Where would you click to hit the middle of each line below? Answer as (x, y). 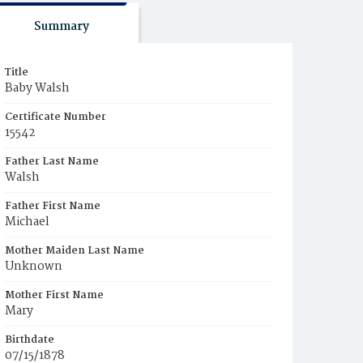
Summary (61, 27)
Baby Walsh (37, 88)
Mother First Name (54, 295)
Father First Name (53, 206)
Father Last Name (52, 162)
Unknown (34, 267)
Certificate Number (56, 117)
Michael (27, 222)
